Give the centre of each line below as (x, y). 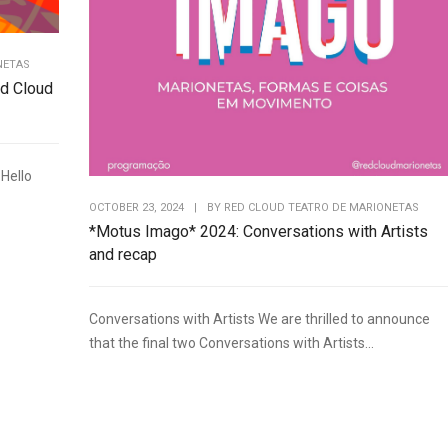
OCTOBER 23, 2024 (136, 208)
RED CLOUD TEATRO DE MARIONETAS (321, 208)
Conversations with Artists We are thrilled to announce (259, 319)
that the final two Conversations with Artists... (231, 343)
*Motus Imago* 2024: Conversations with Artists (258, 232)
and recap (123, 255)
